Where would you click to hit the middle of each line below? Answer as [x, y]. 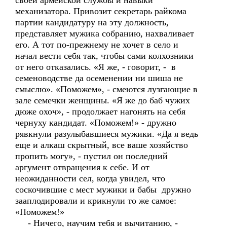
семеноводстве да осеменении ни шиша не [99, 78]
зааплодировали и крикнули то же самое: [96, 201]
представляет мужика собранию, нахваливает [105, 33]
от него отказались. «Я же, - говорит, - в [96, 67]
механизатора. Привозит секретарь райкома [101, 11]
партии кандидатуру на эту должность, [92, 22]
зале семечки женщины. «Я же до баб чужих [103, 100]
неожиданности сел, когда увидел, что [90, 178]
